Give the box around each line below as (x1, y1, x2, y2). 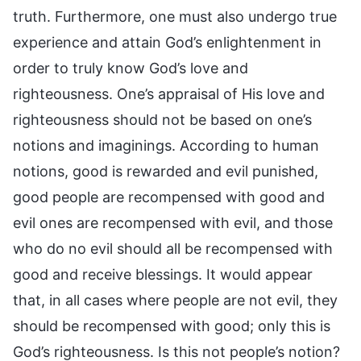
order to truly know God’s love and (13, 59, 248, 77)
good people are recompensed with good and (13, 188, 325, 205)
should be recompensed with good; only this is (13, 317, 330, 334)
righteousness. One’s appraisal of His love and (13, 85, 325, 102)
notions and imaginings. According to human (13, 136, 319, 154)
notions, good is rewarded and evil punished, (13, 162, 318, 180)
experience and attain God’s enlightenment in (13, 33, 322, 51)
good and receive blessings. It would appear (13, 265, 313, 283)
